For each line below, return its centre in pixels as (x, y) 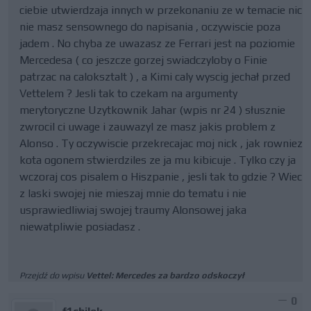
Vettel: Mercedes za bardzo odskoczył (165, 275)
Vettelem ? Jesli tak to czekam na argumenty (128, 93)
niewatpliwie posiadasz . (80, 227)
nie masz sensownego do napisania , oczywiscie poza (150, 27)
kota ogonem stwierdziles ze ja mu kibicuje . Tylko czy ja (158, 160)
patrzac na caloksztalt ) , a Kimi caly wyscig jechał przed (155, 77)
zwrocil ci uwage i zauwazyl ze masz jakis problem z (148, 127)
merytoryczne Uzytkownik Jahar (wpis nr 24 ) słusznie (152, 110)
